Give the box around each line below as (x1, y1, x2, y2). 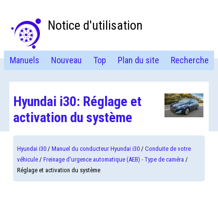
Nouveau (51, 55, 82, 65)
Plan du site (117, 55, 159, 65)
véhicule (17, 156, 38, 163)
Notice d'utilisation (48, 18, 143, 33)
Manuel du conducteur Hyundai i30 (52, 145, 140, 152)
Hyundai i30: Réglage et (13, 93, 142, 109)
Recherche (170, 55, 209, 65)
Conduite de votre (145, 145, 191, 152)
